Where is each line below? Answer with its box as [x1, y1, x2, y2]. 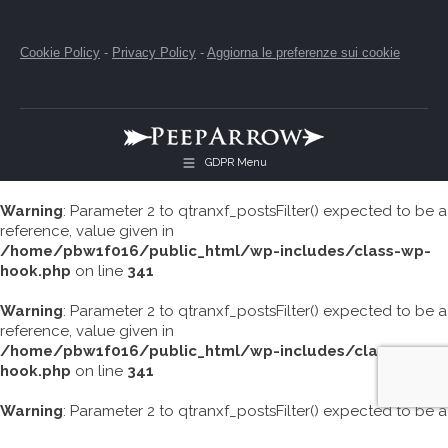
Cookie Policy [20, 45, 100, 60]
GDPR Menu [205, 156, 267, 169]
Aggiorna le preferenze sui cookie [207, 45, 400, 60]
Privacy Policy [112, 45, 196, 60]
